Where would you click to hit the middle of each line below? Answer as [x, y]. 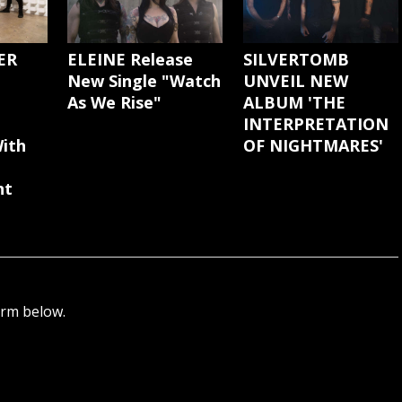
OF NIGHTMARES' [314, 146]
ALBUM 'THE [295, 103]
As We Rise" [115, 103]
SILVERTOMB [297, 60]
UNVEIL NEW [296, 81]
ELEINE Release [131, 60]
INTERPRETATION [316, 124]
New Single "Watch [144, 81]
